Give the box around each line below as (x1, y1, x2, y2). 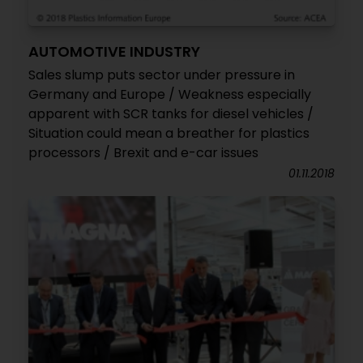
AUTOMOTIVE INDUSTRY (28, 41, 200, 62)
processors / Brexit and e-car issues (28, 143, 258, 163)
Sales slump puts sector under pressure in (28, 66, 295, 85)
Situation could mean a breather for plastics (28, 124, 310, 143)
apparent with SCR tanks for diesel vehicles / (28, 105, 314, 124)
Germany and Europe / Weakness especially (28, 85, 311, 105)
